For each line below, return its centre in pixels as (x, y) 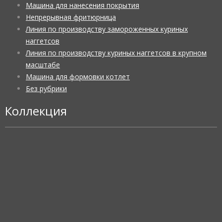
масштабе (43, 65)
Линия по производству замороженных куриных (107, 29)
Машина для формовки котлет (78, 77)
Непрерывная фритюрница (71, 17)
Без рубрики (46, 89)
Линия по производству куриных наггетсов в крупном (116, 53)
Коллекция (36, 111)
